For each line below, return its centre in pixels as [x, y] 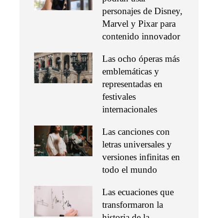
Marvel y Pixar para [139, 24]
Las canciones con [136, 132]
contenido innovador [141, 36]
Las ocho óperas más [141, 59]
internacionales [130, 109]
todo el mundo [130, 170]
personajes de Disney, [142, 11]
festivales [119, 97]
